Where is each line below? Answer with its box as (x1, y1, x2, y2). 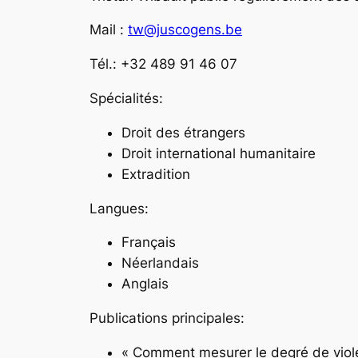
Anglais (121, 276, 169, 292)
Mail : (89, 22, 128, 38)
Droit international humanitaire (121, 145, 316, 161)
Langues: (89, 200, 149, 217)
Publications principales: (89, 310, 245, 327)
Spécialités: (89, 90, 163, 106)
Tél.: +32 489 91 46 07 (89, 56, 237, 73)
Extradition (121, 165, 190, 182)
